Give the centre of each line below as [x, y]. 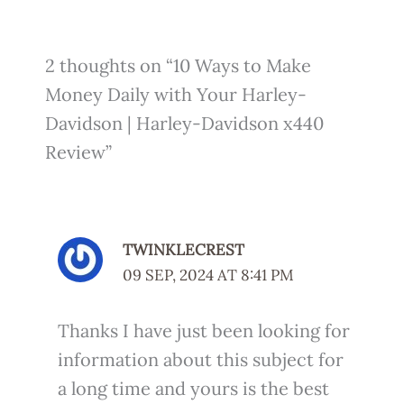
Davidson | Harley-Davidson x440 [185, 123]
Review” [79, 151]
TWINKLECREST [183, 250]
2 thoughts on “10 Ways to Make [179, 65]
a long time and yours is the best [193, 388]
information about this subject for [200, 359]
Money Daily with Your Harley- [176, 94]
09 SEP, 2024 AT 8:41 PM [208, 275]
